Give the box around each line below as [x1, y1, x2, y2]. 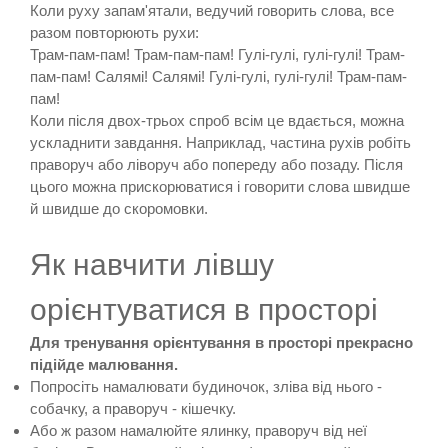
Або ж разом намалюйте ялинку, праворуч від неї [30, 422, 367, 440]
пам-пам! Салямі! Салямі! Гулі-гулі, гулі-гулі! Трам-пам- [30, 68, 407, 86]
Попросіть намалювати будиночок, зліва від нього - [30, 378, 382, 396]
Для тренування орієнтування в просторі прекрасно [30, 334, 413, 352]
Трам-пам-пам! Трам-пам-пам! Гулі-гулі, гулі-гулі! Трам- [30, 46, 405, 64]
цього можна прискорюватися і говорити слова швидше [30, 178, 410, 196]
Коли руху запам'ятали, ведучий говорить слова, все [30, 2, 394, 20]
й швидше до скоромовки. [30, 200, 208, 218]
